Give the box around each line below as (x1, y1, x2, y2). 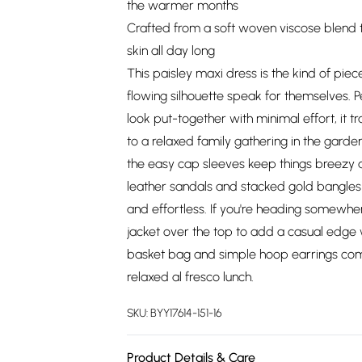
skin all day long (127, 43, 215, 58)
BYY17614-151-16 (150, 306, 221, 320)
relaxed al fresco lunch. (127, 269, 254, 284)
